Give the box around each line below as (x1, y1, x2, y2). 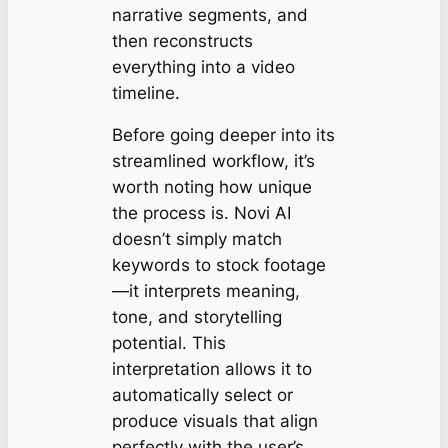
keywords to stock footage (111, 255, 326, 276)
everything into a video (111, 56, 295, 77)
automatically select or (111, 385, 293, 406)
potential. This (111, 333, 226, 354)
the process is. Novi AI (111, 203, 291, 224)
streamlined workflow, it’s (111, 151, 315, 172)
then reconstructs (111, 30, 253, 51)
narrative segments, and (111, 4, 308, 25)
